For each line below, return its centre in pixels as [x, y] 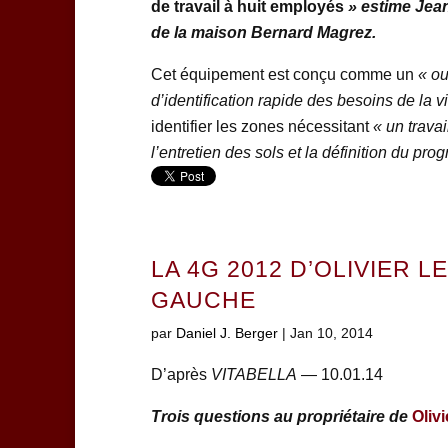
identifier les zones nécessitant [259, 127]
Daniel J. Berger [226, 333]
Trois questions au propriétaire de [281, 417]
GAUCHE [203, 301]
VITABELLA [253, 375]
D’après [180, 375]
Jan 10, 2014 [331, 333]
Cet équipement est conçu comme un [284, 75]
